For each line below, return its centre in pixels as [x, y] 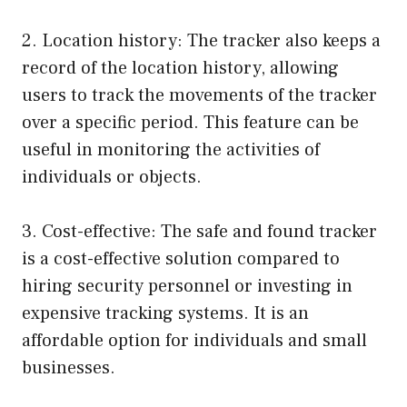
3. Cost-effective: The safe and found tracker [199, 231]
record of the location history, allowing [180, 68]
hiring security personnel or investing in [187, 286]
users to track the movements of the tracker [199, 95]
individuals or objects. [112, 177]
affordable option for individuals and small [194, 340]
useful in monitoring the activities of [171, 149]
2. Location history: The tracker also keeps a [201, 40]
